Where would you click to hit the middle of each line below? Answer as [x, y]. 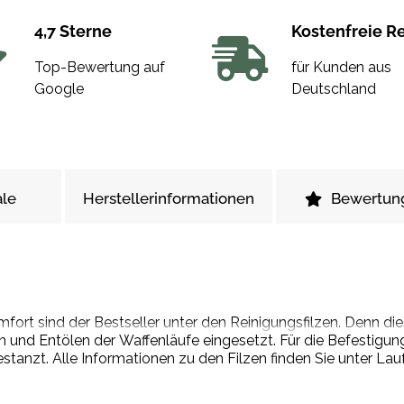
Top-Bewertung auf [99, 68]
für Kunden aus [341, 68]
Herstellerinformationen [169, 199]
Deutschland [333, 89]
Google [59, 89]
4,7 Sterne [73, 32]
